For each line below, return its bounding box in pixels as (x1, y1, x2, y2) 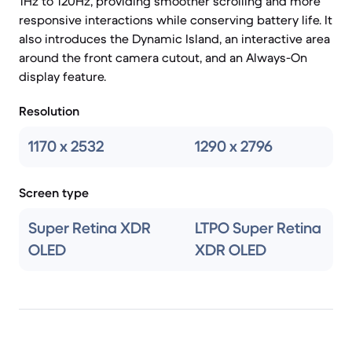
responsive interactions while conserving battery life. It (19, 12, 332, 27)
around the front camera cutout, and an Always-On (19, 49, 307, 65)
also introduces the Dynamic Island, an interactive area (19, 31, 330, 46)
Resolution (19, 103, 79, 119)
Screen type (19, 185, 89, 200)
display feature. (19, 68, 106, 84)
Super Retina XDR (28, 218, 151, 238)
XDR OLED (195, 240, 266, 260)
